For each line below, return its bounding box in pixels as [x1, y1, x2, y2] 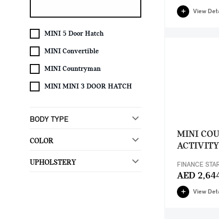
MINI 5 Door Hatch [44, 30, 104, 38]
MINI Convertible [44, 48, 99, 55]
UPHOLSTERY [30, 159, 76, 167]
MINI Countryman [44, 66, 101, 73]
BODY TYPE [30, 116, 68, 124]
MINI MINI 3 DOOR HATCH [44, 83, 132, 90]
